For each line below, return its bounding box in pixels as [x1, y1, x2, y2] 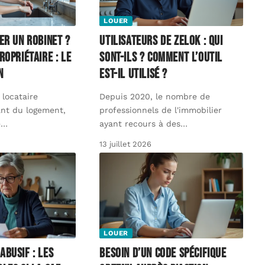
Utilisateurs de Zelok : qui [99, 33, 223, 49]
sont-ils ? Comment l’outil [99, 49, 223, 66]
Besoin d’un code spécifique [99, 245, 227, 262]
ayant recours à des [99, 118, 181, 128]
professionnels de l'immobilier [99, 105, 222, 115]
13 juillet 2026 [99, 139, 152, 148]
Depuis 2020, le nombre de [99, 91, 211, 101]
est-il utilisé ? [99, 66, 168, 82]
